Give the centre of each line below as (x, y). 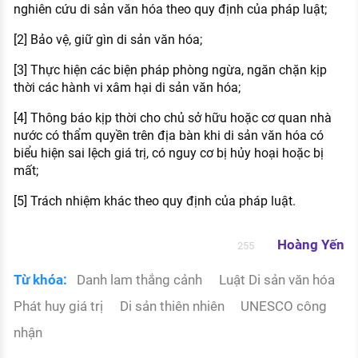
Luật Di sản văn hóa (276, 279)
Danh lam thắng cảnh (141, 279)
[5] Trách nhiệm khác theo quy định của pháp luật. (154, 201)
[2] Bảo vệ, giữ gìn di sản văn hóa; (107, 40)
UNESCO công (284, 306)
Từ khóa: (40, 279)
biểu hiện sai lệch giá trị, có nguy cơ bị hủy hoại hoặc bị (168, 153)
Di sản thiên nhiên (173, 306)
